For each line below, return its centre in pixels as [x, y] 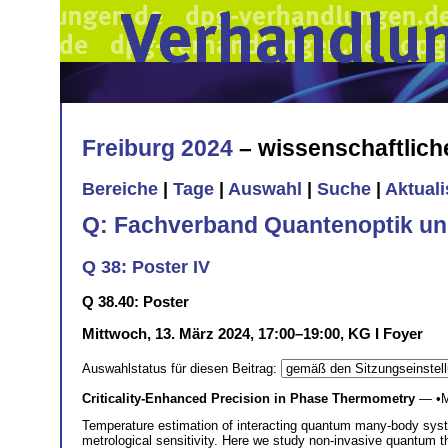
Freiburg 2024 [157, 147]
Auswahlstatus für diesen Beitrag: [181, 368]
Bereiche [120, 189]
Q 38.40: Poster [135, 301]
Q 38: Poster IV [146, 266]
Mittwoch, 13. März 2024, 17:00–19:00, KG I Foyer [252, 333]
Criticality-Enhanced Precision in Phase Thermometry [248, 398]
